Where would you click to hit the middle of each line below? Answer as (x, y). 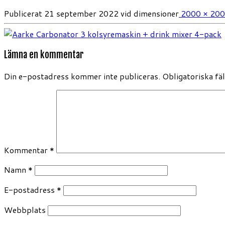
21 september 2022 (81, 13)
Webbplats (25, 210)
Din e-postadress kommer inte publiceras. (82, 76)
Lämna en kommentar (44, 55)
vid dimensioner (149, 13)
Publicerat (23, 13)
